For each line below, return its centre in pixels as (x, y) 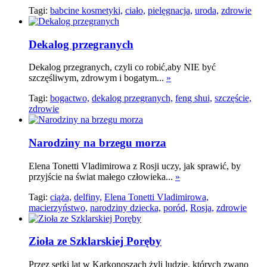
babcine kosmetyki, (86, 10)
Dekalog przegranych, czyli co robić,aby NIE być (122, 67)
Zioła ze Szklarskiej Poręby (95, 241)
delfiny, (88, 197)
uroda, (207, 10)
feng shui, (194, 98)
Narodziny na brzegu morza (97, 142)
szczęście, (233, 98)
